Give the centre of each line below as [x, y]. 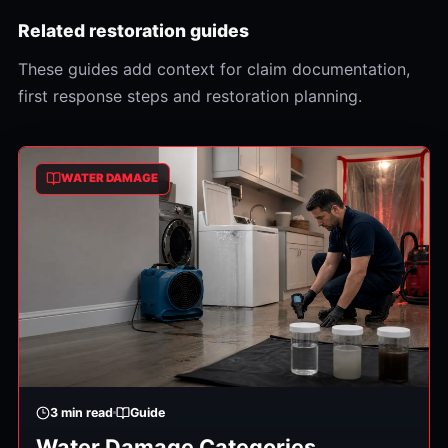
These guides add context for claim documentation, [213, 68]
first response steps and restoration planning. [189, 95]
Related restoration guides [133, 30]
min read [86, 412]
